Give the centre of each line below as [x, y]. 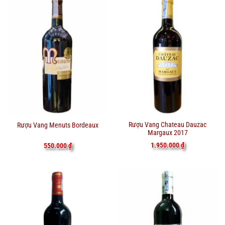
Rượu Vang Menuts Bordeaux [58, 125]
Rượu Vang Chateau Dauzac [167, 125]
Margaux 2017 [167, 133]
